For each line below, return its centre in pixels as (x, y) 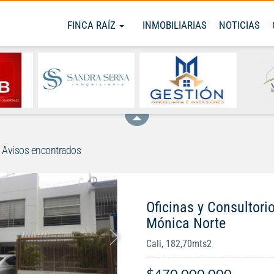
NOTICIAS (239, 25)
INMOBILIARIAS (175, 25)
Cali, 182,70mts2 (179, 244)
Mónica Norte (186, 224)
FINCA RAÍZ (93, 25)
